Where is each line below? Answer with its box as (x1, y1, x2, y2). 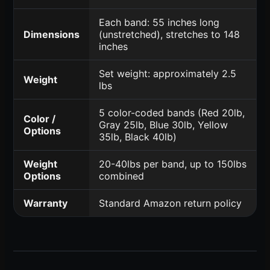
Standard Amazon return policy (99, 196, 242, 209)
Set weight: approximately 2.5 (99, 67, 236, 80)
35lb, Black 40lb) (99, 130, 177, 143)
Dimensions (24, 28, 80, 40)
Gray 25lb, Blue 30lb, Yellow (99, 118, 228, 131)
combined (99, 169, 144, 182)
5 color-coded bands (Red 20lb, (99, 106, 245, 119)
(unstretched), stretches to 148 (99, 28, 240, 40)
